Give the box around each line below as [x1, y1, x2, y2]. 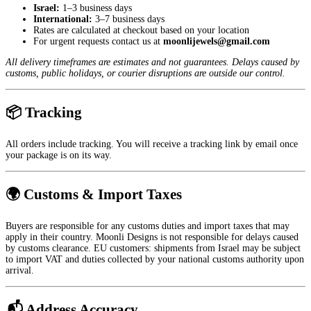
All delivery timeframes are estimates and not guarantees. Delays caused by [6, 56, 299, 67]
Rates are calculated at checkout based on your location [33, 24, 249, 35]
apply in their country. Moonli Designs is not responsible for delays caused [6, 231, 299, 242]
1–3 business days [60, 2, 132, 13]
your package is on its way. [6, 149, 112, 160]
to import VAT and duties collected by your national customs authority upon [6, 253, 304, 264]
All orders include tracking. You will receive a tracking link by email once [6, 138, 298, 149]
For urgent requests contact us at [33, 35, 163, 47]
